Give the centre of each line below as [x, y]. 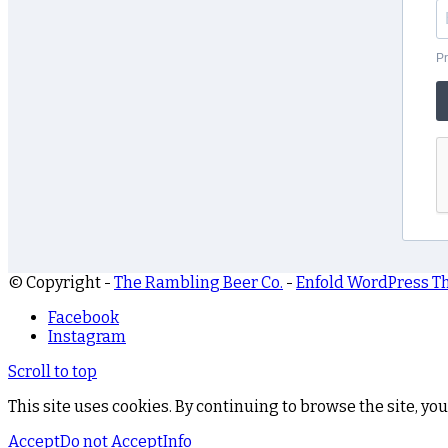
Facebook [83, 317]
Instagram [87, 336]
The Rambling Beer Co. [198, 282]
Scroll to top [52, 371]
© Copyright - [61, 282]
